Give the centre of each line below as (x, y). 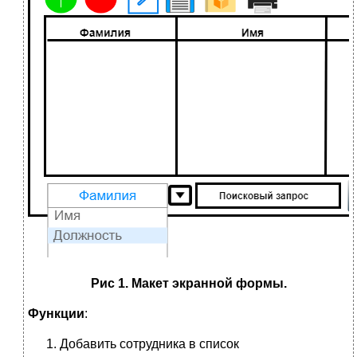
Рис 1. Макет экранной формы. (188, 283)
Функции (56, 313)
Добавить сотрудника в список (149, 343)
